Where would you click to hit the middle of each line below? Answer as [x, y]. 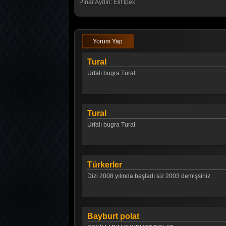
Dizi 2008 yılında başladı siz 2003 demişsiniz [149, 176]
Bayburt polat [113, 216]
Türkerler [105, 165]
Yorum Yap [108, 41]
